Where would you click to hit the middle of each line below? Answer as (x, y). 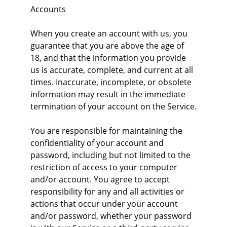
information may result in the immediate (109, 94)
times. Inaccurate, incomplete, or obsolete (112, 82)
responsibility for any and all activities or (108, 192)
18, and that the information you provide (109, 58)
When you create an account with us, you (110, 33)
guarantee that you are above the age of (108, 46)
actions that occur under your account (105, 204)
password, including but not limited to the (111, 155)
